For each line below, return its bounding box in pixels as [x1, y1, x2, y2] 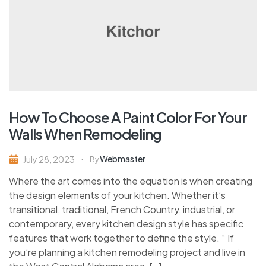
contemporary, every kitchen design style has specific [9, 217, 243, 230]
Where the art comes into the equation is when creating [9, 174, 252, 187]
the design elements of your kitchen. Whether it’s [9, 188, 226, 201]
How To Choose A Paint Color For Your [9, 107, 247, 126]
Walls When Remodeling [9, 124, 161, 142]
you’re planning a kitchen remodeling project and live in [9, 245, 245, 258]
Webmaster [100, 153, 145, 164]
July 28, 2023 [23, 153, 75, 164]
